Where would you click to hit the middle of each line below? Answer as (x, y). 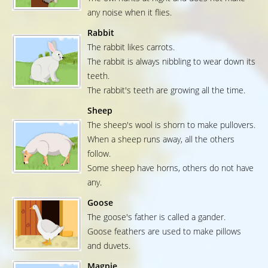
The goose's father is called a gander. (156, 217)
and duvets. (109, 246)
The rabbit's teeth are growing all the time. (166, 90)
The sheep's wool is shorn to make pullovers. (171, 125)
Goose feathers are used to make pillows (164, 232)
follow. (99, 154)
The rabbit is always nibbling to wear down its (171, 62)
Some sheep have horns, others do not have (170, 168)
